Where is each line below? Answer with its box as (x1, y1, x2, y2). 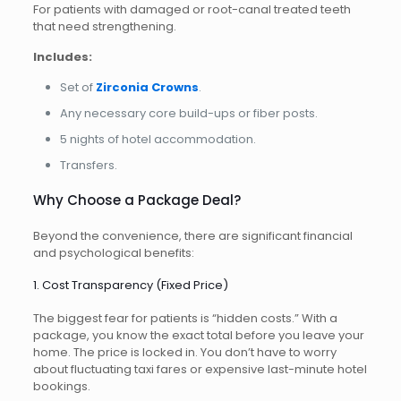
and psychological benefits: (32, 244, 194, 262)
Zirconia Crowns (95, 79, 199, 97)
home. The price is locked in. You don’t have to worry (32, 344, 337, 362)
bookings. (32, 378, 90, 396)
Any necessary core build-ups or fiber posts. (59, 105, 318, 123)
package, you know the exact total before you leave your (32, 327, 364, 345)
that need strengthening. (32, 18, 176, 36)
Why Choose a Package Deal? (32, 191, 241, 210)
